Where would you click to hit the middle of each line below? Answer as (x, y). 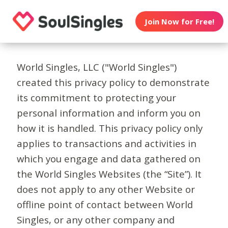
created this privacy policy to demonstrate (113, 82)
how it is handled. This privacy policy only (110, 128)
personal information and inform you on (109, 113)
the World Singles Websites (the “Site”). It (109, 174)
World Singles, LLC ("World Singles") (97, 67)
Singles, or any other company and (96, 220)
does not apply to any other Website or (106, 189)
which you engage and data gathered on (109, 159)
